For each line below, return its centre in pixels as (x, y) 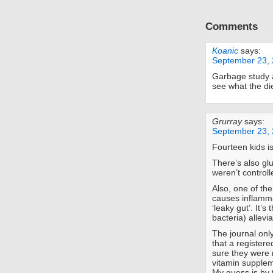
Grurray (227, 122)
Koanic (225, 51)
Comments (232, 27)
